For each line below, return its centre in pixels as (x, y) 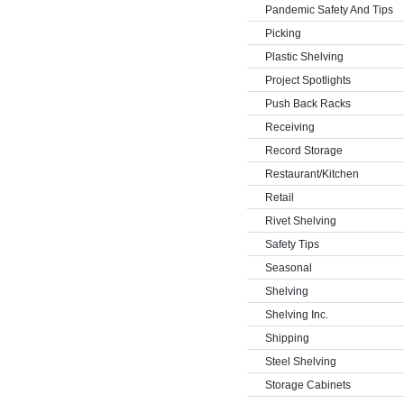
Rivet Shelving (300, 221)
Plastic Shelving (304, 57)
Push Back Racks (308, 104)
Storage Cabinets (308, 385)
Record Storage (303, 151)
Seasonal (288, 268)
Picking (283, 33)
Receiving (289, 127)
